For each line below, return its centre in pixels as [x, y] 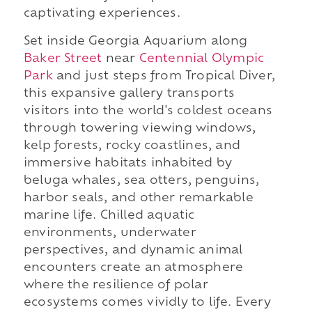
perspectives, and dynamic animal [133, 250]
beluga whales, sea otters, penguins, [141, 181]
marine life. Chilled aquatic [109, 216]
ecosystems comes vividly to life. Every [147, 303]
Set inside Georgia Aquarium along [135, 41]
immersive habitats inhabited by [128, 163]
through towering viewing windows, [140, 128]
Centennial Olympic [202, 59]
